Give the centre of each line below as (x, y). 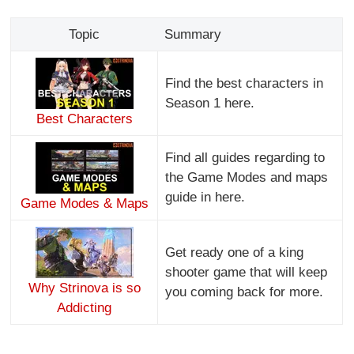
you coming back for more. (244, 292)
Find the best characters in (244, 83)
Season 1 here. (209, 103)
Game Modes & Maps (84, 203)
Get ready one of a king (234, 252)
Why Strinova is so (84, 288)
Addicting (85, 307)
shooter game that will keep (246, 272)
